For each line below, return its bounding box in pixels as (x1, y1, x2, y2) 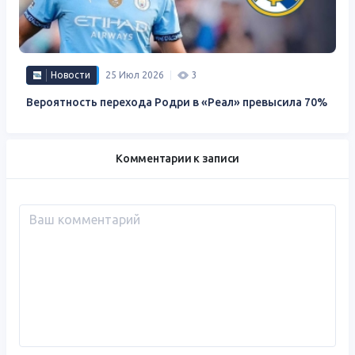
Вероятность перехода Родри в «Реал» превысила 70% (26, 95, 327, 109)
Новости (51, 69, 90, 80)
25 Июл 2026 (105, 69, 164, 80)
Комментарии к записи (116, 152, 239, 166)
